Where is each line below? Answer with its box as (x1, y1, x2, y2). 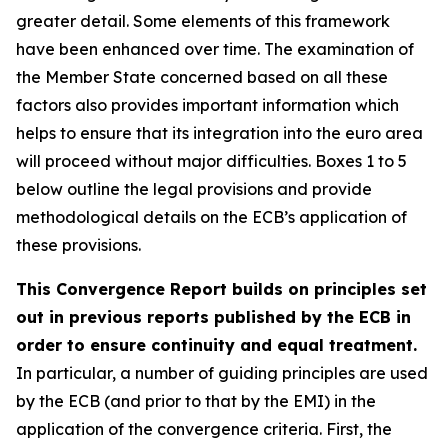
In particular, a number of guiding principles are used (16, 363, 428, 383)
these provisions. (16, 235, 141, 255)
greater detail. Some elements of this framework (16, 11, 390, 31)
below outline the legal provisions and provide (16, 179, 372, 199)
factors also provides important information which (16, 95, 399, 115)
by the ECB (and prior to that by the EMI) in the (16, 391, 376, 411)
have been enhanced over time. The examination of (16, 39, 414, 59)
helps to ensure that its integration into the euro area (16, 123, 423, 143)
